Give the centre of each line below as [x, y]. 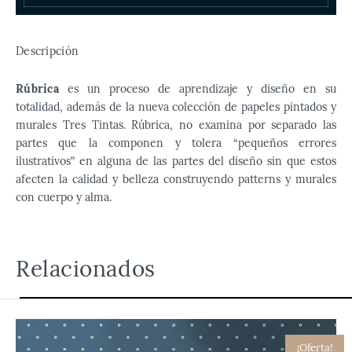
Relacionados [86, 269]
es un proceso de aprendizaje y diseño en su [197, 89]
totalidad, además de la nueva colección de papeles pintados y [176, 107]
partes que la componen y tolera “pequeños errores [176, 143]
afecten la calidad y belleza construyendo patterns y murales [176, 179]
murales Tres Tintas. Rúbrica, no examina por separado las [176, 125]
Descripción [48, 51]
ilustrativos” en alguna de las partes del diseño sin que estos [176, 161]
